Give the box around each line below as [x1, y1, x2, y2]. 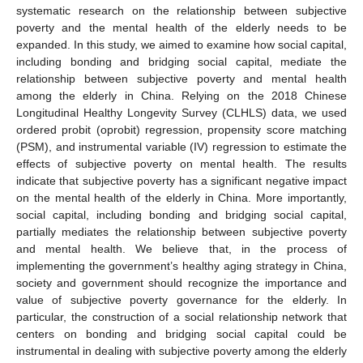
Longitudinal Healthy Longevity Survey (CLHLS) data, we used [16, 105, 347, 119]
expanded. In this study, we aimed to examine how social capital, [16, 37, 347, 51]
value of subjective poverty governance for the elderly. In [16, 293, 347, 306]
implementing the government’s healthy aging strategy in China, [16, 258, 347, 272]
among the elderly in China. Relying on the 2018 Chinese [16, 88, 347, 102]
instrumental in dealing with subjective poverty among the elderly [16, 344, 347, 357]
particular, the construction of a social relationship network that [16, 310, 347, 323]
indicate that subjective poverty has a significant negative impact [16, 173, 347, 187]
